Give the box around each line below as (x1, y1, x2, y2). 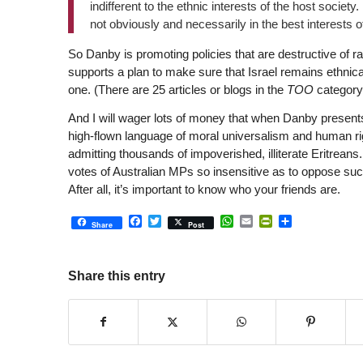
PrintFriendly (271, 214, 346, 228)
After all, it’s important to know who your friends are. (67, 181, 340, 196)
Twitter (160, 214, 199, 228)
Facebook (141, 214, 199, 228)
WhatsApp (233, 214, 293, 228)
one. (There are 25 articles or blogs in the (67, 82, 287, 96)
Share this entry (67, 268, 165, 283)
